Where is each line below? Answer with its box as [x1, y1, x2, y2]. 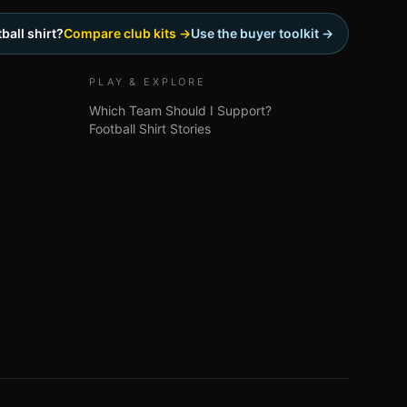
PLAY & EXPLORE [89, 75, 207, 88]
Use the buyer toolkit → [191, 25, 333, 41]
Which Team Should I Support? [89, 103, 272, 118]
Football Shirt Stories [89, 121, 211, 136]
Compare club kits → [64, 25, 191, 41]
